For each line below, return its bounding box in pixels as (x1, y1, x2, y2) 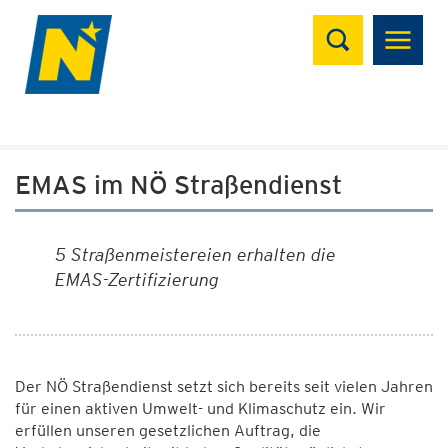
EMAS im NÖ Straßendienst (15, 169, 342, 200)
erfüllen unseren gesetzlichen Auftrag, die (15, 421, 321, 440)
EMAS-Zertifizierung (55, 269, 219, 290)
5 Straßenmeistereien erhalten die (55, 244, 336, 265)
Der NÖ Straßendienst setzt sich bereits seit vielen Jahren (15, 377, 433, 396)
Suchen (312, 11, 393, 40)
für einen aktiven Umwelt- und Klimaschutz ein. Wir (15, 399, 386, 418)
